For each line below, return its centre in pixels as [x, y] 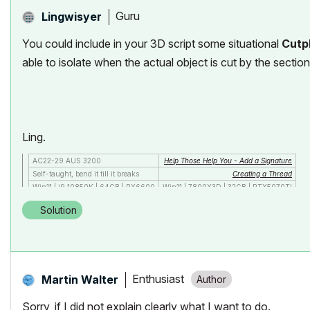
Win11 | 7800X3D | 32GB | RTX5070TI [227, 186]
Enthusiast [158, 279]
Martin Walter [80, 279]
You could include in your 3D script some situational [152, 43]
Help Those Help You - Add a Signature [228, 160]
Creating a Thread [262, 173]
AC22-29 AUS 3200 [67, 160]
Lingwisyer [72, 16]
